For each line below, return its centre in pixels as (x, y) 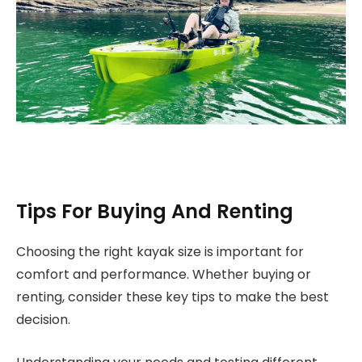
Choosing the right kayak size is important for (160, 252)
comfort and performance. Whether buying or (164, 275)
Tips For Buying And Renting (155, 212)
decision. (43, 320)
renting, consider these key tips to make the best (173, 297)
